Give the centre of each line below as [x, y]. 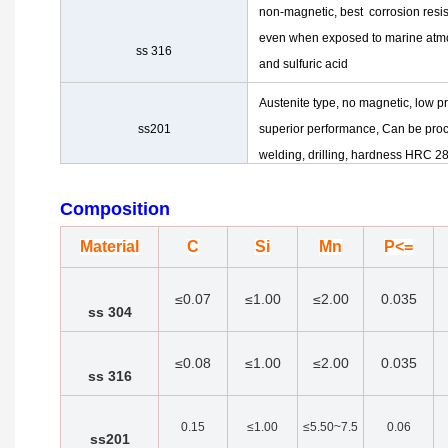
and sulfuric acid [303, 64]
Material [109, 247]
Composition [115, 209]
